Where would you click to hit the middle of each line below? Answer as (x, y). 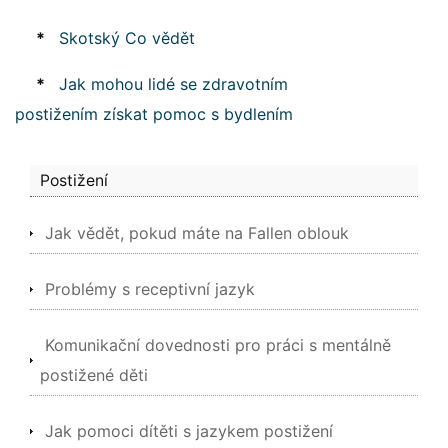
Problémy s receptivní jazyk (150, 289)
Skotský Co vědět (127, 38)
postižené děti (94, 375)
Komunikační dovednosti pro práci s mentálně (218, 345)
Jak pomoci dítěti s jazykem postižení (189, 431)
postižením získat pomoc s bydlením (154, 114)
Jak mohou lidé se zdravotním (173, 84)
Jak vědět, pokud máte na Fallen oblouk (197, 233)
